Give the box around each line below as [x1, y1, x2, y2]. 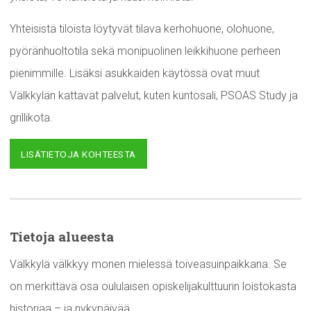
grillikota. [10, 111, 53, 125]
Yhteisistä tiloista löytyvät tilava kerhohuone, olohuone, [10, 22, 274, 36]
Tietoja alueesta [10, 228, 114, 246]
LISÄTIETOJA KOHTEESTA [21, 149, 136, 160]
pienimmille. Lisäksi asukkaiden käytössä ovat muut [10, 67, 260, 81]
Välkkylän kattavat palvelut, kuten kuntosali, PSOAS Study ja [10, 89, 298, 103]
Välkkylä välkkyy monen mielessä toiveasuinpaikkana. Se [10, 258, 287, 271]
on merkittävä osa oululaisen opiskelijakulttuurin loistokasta [10, 280, 296, 294]
